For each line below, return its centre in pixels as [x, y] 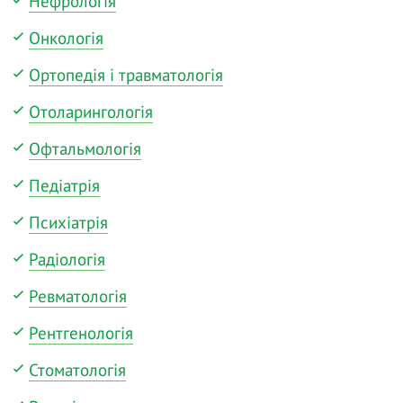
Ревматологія [78, 296]
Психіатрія [68, 223]
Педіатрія [64, 186]
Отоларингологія [91, 112]
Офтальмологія [85, 149]
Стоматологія [77, 370]
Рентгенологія [81, 333]
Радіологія [67, 260]
